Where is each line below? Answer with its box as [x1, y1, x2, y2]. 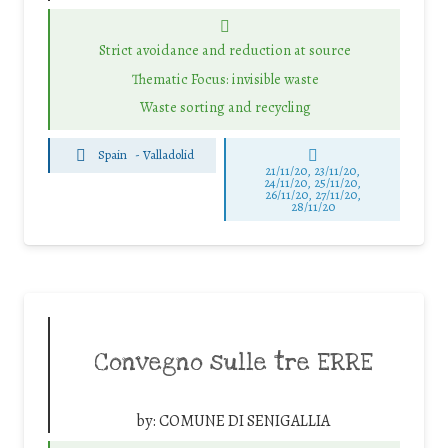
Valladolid [143, 146, 195, 164]
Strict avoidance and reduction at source [99, 40, 351, 61]
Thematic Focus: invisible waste [131, 68, 319, 89]
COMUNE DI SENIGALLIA [159, 409, 330, 432]
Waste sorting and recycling [139, 97, 311, 118]
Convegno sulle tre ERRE [93, 347, 373, 378]
